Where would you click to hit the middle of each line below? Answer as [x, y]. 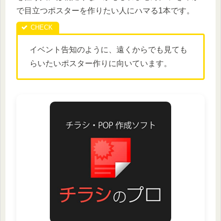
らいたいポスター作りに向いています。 [101, 63]
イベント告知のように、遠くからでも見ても [109, 49]
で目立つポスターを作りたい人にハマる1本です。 [105, 10]
